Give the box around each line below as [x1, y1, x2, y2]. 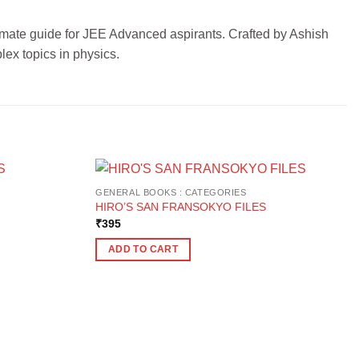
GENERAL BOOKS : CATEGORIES [95, 187, 247, 197]
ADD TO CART [108, 244, 178, 255]
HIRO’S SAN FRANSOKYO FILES [95, 200, 267, 214]
